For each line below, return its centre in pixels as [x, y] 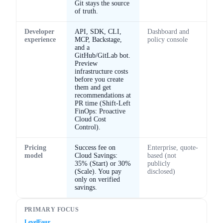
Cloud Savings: [96, 155]
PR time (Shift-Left [103, 103]
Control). [88, 127]
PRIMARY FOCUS [52, 209]
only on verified [97, 179]
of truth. [86, 11]
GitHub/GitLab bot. [103, 55]
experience [40, 39]
